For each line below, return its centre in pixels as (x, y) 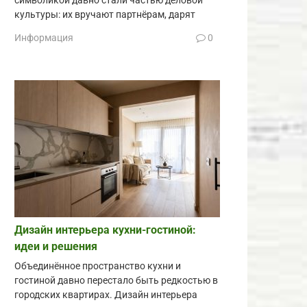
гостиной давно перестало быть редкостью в (116, 280)
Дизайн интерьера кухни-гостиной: (105, 230)
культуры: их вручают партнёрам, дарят (105, 15)
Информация (44, 37)
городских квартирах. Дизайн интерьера (106, 295)
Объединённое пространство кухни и (98, 266)
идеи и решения (56, 246)
